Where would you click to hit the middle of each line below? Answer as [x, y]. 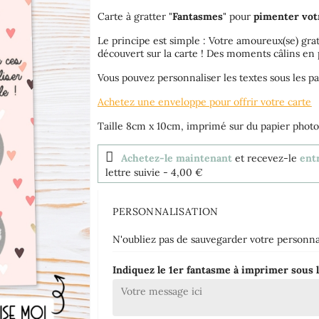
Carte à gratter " [135, 16]
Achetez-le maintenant [177, 158]
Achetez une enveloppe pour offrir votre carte [205, 101]
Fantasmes [198, 16]
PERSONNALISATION [166, 211]
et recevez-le [266, 158]
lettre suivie [133, 172]
